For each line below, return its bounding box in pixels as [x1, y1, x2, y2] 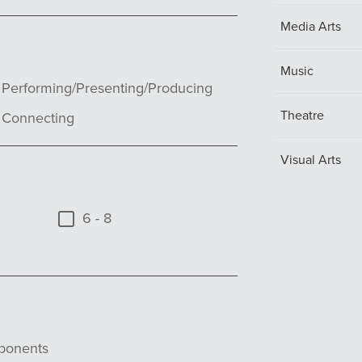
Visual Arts [280, 150, 341, 169]
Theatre [280, 106, 324, 124]
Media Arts [280, 17, 341, 36]
